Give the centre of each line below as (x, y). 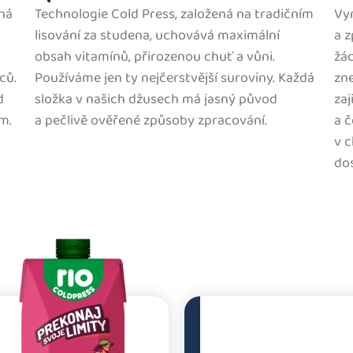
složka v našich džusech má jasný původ (156, 100)
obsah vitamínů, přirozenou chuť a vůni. (155, 57)
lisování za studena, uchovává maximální (157, 36)
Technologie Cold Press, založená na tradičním (174, 15)
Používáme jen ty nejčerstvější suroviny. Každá (175, 78)
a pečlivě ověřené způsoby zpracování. (151, 121)
